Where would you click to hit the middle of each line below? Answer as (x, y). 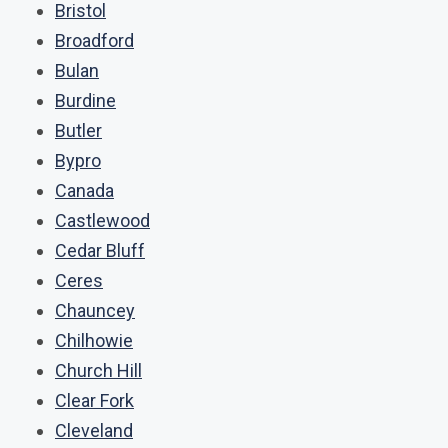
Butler (78, 130)
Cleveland (94, 430)
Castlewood (102, 220)
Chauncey (95, 310)
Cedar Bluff (100, 250)
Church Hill (98, 370)
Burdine (85, 100)
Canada (84, 190)
